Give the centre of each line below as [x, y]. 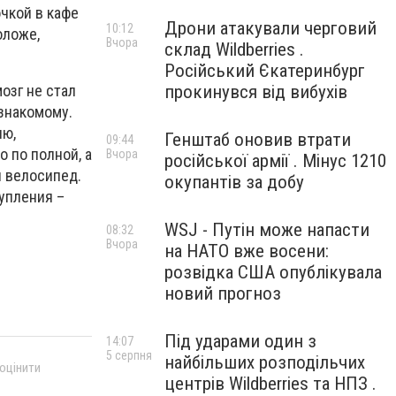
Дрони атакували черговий [270, 28]
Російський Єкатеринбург [265, 71]
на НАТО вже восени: [247, 251]
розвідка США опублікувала [273, 272]
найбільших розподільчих [265, 362]
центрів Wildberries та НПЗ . [270, 384]
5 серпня [129, 355]
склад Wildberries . [234, 49]
